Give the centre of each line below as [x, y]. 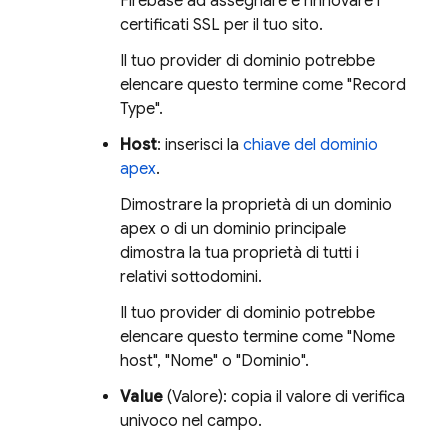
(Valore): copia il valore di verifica [284, 396]
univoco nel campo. [191, 420]
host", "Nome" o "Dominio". [214, 360]
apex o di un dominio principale [233, 228]
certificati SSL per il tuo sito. [221, 24]
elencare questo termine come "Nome [257, 336]
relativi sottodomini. [191, 276]
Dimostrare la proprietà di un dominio [256, 204]
